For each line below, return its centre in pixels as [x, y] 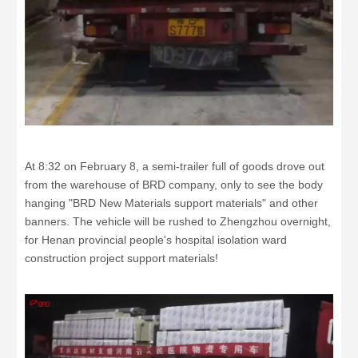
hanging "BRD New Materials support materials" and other [171, 203]
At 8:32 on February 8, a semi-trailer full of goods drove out [175, 166]
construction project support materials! [121, 258]
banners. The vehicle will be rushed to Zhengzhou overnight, [178, 221]
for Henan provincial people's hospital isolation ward [156, 239]
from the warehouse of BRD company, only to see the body [174, 184]
